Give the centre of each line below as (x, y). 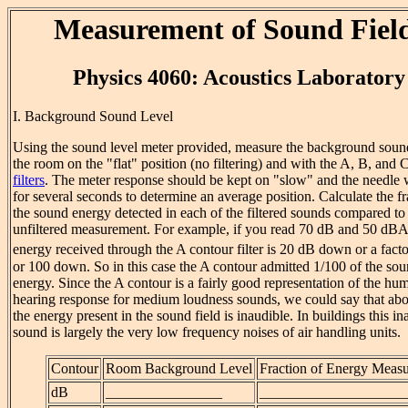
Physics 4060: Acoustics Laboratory (239, 78)
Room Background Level (178, 368)
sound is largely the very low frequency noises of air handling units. (207, 331)
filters (29, 180)
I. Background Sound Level (93, 117)
